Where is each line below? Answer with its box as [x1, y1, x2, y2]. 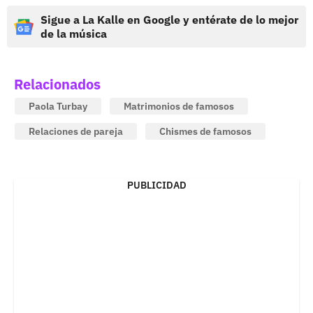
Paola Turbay [29, 100, 87, 113]
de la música [41, 27, 107, 41]
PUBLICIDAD [126, 179, 187, 192]
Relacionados [14, 75, 101, 94]
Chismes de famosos [159, 125, 252, 138]
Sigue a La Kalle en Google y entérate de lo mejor [41, 13, 298, 27]
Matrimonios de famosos [124, 100, 234, 113]
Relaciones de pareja [29, 125, 123, 138]
